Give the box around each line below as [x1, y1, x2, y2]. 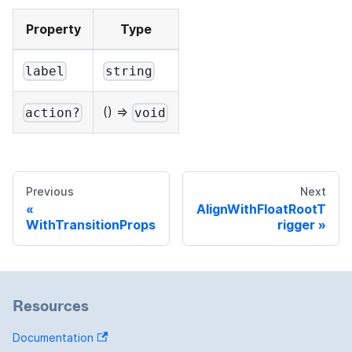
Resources [13, 294, 89, 317]
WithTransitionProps [26, 217, 156, 233]
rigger [277, 217, 315, 233]
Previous [26, 185, 74, 199]
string [105, 64, 153, 79]
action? [25, 105, 81, 121]
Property [25, 21, 81, 38]
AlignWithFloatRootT [196, 201, 326, 218]
